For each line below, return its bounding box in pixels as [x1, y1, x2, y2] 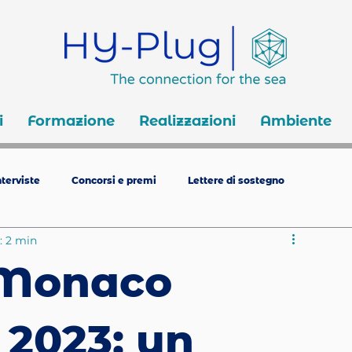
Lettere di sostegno [188, 174, 284, 186]
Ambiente [259, 112, 332, 130]
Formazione [27, 112, 115, 130]
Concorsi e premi [71, 174, 156, 186]
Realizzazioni [138, 112, 236, 130]
